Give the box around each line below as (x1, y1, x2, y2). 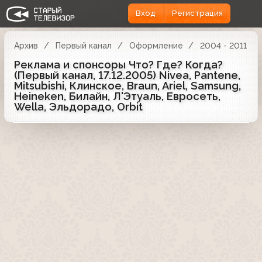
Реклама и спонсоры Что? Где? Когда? (14, 58, 223, 71)
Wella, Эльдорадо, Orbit (14, 100, 143, 113)
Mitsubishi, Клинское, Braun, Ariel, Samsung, (14, 79, 241, 92)
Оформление (129, 40, 183, 50)
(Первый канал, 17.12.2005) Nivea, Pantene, (14, 68, 240, 81)
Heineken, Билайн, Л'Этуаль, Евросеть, (14, 89, 220, 102)
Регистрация (171, 9, 223, 18)
